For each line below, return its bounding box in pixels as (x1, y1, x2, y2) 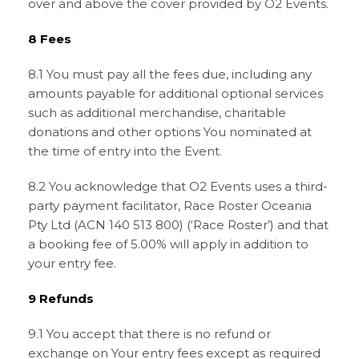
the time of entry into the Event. (28, 143, 222, 159)
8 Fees (28, 31, 71, 46)
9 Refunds (28, 291, 94, 306)
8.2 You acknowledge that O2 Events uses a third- (28, 179, 328, 194)
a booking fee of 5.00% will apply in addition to (28, 236, 309, 252)
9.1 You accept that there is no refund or (28, 326, 271, 341)
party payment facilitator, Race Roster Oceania (28, 198, 312, 213)
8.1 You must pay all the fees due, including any (28, 67, 312, 82)
